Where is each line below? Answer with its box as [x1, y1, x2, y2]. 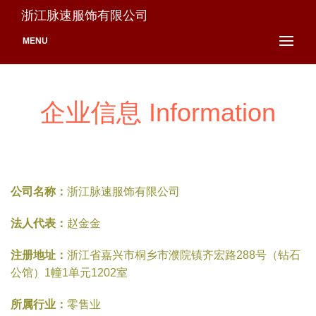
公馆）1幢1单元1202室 [11, 267, 128, 279]
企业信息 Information [40, 98, 276, 127]
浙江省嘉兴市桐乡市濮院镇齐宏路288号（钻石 [67, 249, 300, 261]
